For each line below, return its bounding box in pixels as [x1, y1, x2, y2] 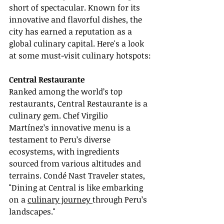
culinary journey [27, 193, 92, 205]
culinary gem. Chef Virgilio [9, 109, 110, 121]
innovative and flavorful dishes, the [9, 13, 144, 25]
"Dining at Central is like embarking [9, 181, 145, 193]
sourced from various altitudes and [9, 157, 143, 169]
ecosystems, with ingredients [9, 145, 121, 157]
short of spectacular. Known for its [9, 1, 142, 13]
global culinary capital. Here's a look [9, 37, 146, 49]
